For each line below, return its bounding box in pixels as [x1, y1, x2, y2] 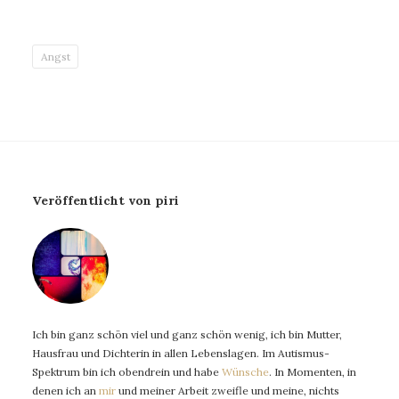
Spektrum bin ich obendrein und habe [32, 365, 222, 379]
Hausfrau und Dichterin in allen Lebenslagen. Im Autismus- [32, 346, 330, 361]
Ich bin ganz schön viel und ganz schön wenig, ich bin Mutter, [32, 328, 342, 342]
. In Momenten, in [269, 365, 356, 379]
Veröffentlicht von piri [32, 192, 179, 209]
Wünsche [222, 365, 269, 379]
